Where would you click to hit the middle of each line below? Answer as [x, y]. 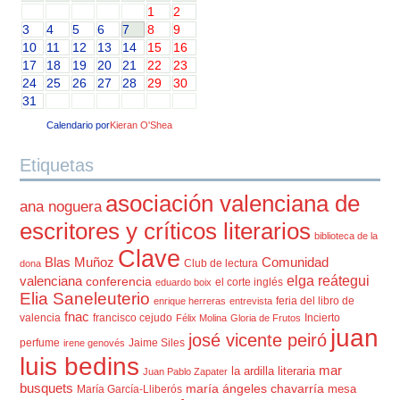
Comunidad [296, 263]
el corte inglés [250, 283]
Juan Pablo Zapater [186, 372]
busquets [47, 389]
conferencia [119, 282]
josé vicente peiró [258, 341]
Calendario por [78, 125]
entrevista [251, 301]
